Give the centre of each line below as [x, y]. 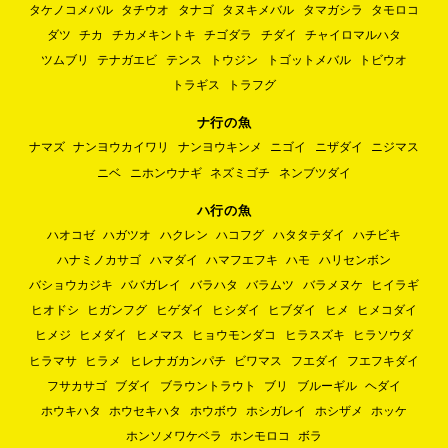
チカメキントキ [153, 34]
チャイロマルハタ [352, 34]
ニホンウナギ [165, 172]
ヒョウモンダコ [234, 335]
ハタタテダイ [308, 234]
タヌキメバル [258, 9]
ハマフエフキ [242, 259]
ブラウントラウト [207, 385]
